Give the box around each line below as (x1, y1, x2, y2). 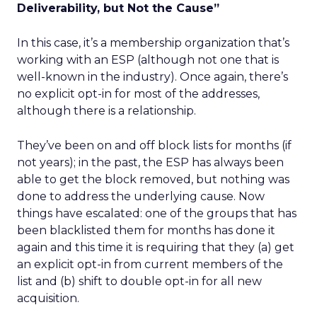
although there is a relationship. (17, 104, 196, 117)
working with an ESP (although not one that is (17, 53, 279, 67)
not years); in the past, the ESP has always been (17, 156, 284, 169)
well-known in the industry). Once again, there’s (17, 70, 288, 83)
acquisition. (17, 292, 79, 305)
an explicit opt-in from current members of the (17, 258, 283, 271)
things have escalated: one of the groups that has (17, 207, 296, 220)
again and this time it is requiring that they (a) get (17, 241, 294, 254)
